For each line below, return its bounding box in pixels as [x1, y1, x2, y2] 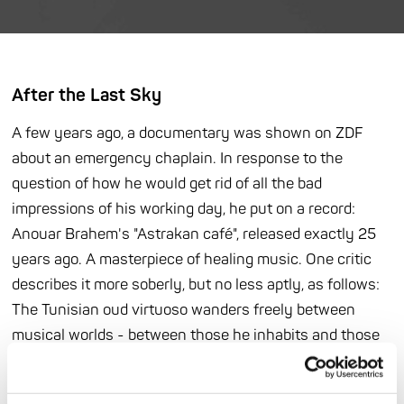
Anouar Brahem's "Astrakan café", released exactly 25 [12, 225, 377, 244]
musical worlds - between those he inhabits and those [12, 326, 381, 345]
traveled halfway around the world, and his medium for [12, 376, 381, 396]
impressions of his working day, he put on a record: [12, 199, 356, 219]
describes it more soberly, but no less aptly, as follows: [12, 275, 381, 295]
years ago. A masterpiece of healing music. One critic [12, 250, 372, 270]
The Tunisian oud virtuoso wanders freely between [12, 300, 356, 320]
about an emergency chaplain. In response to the [12, 149, 344, 169]
